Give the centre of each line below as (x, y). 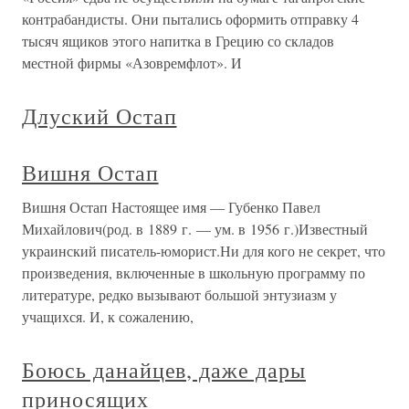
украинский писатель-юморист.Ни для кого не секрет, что (204, 251)
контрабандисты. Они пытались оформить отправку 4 (190, 19)
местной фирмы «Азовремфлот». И (132, 63)
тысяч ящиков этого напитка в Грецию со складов (178, 41)
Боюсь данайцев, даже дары (164, 370)
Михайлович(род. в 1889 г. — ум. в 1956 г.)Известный (195, 229)
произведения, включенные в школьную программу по (194, 273)
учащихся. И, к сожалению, (108, 317)
